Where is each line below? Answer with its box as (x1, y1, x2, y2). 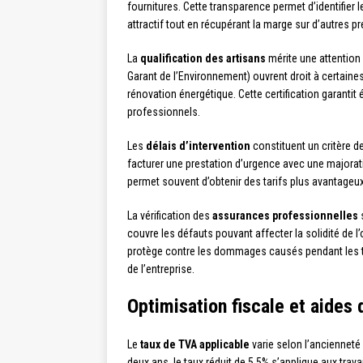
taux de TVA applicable (140, 338, 250, 352)
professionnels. (127, 105, 200, 119)
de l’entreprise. (127, 263, 194, 276)
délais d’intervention (146, 139, 250, 153)
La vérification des (127, 209, 212, 223)
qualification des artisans (140, 52, 266, 66)
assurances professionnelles (212, 209, 358, 223)
